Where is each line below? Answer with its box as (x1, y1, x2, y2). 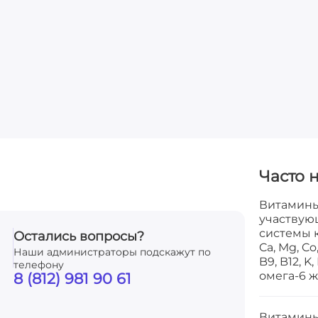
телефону (13, 258, 64, 272)
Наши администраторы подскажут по (13, 246, 211, 259)
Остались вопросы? (13, 229, 144, 245)
